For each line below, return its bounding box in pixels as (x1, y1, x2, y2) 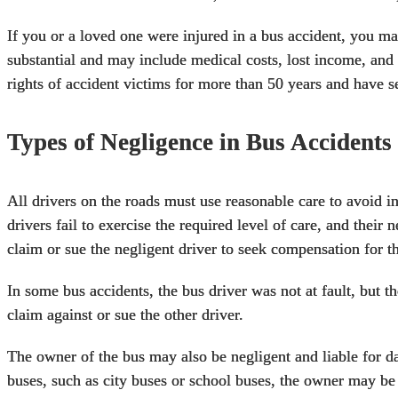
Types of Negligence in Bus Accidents (7, 129, 392, 156)
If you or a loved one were (7, 26, 183, 44)
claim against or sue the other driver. (7, 305, 243, 323)
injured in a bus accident (183, 26, 341, 44)
